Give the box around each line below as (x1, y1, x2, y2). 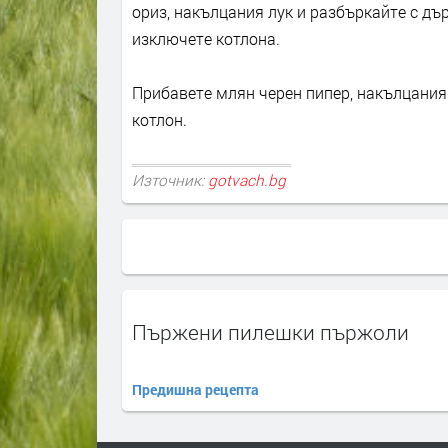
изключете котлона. (132, 27, 280, 49)
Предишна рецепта (132, 379, 259, 399)
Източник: (132, 169, 208, 190)
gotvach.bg (208, 169, 286, 190)
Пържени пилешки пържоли (132, 317, 409, 346)
